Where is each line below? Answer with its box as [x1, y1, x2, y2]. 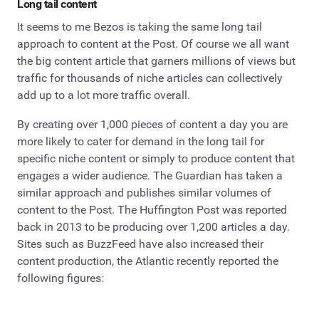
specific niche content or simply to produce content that [17, 152, 295, 166]
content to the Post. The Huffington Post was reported [17, 203, 287, 217]
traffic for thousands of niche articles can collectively [17, 70, 283, 85]
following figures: [17, 271, 104, 286]
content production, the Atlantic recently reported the [17, 254, 278, 268]
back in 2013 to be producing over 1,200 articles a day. [17, 220, 290, 234]
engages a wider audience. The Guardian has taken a [17, 169, 283, 183]
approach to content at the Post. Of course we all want [17, 36, 289, 51]
